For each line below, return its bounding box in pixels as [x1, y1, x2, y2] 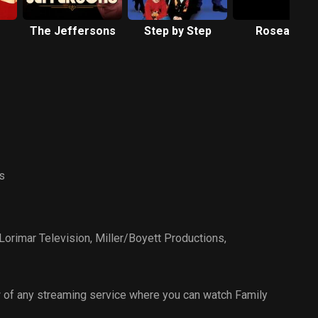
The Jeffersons [29, 23, 116, 38]
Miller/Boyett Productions [95, 231, 224, 245]
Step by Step [143, 23, 212, 38]
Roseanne [256, 23, 309, 38]
